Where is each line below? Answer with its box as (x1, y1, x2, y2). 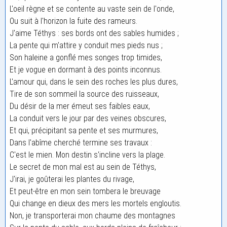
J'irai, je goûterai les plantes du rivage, (10, 174, 134, 184)
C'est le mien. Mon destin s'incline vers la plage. (10, 150, 165, 160)
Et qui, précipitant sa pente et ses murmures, (10, 126, 158, 135)
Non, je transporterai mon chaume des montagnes (10, 211, 175, 220)
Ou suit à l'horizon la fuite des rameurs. (10, 16, 137, 26)
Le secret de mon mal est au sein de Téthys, (10, 162, 156, 172)
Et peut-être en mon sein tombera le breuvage (10, 186, 161, 196)
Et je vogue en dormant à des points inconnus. (10, 65, 162, 74)
